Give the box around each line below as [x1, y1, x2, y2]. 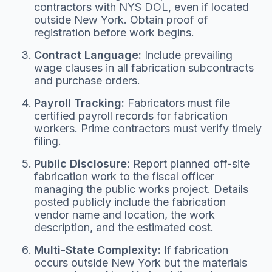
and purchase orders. [34, 73, 140, 87]
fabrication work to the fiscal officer [34, 169, 214, 183]
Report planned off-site [130, 157, 250, 170]
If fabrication [161, 243, 228, 256]
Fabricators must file [124, 96, 230, 109]
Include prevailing [141, 48, 233, 61]
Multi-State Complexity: [34, 243, 161, 256]
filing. [34, 134, 61, 148]
